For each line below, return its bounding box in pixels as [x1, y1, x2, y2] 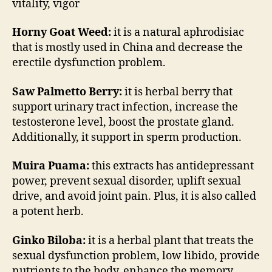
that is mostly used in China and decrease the [12, 41, 243, 55]
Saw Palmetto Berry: [12, 84, 122, 99]
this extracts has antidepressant [89, 159, 254, 174]
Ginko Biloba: [12, 233, 86, 248]
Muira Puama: [12, 159, 89, 174]
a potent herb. [12, 205, 84, 219]
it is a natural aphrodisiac [111, 25, 244, 40]
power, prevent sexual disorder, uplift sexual [12, 174, 241, 189]
